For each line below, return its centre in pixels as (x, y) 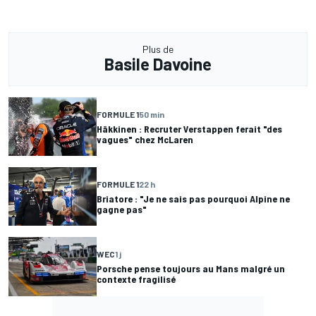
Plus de (158, 49)
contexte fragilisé (136, 279)
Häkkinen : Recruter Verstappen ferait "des (189, 128)
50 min (152, 114)
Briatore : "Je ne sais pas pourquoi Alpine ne (193, 198)
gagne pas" (122, 209)
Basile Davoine (158, 64)
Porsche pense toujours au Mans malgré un (191, 268)
